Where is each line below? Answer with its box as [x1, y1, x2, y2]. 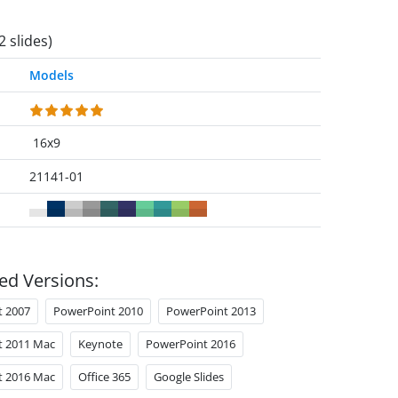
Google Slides [153, 369, 224, 385]
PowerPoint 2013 [165, 303, 256, 319]
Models [29, 67, 75, 84]
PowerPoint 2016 [145, 336, 235, 352]
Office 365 [77, 369, 131, 385]
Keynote [77, 336, 123, 352]
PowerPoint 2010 [52, 303, 143, 319]
